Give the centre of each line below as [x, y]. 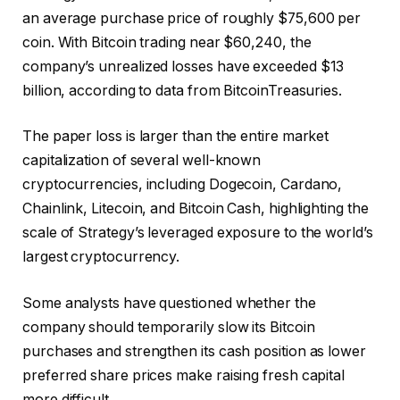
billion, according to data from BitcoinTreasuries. [183, 90]
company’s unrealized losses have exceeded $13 [183, 66]
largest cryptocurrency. [101, 257]
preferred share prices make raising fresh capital [184, 375]
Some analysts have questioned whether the [169, 303]
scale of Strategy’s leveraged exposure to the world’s [198, 233]
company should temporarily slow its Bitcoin [169, 327]
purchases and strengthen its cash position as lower [194, 351]
